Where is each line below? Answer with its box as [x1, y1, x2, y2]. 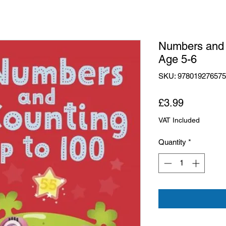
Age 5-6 [158, 53, 197, 66]
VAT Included [158, 116, 200, 124]
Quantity [158, 138, 186, 146]
